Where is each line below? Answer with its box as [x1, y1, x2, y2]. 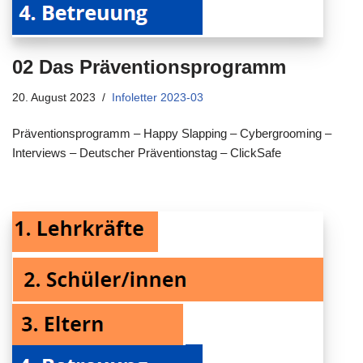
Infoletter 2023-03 [112, 91, 203, 104]
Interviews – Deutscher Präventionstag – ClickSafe [12, 145, 281, 160]
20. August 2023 [12, 91, 96, 104]
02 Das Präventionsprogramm [12, 55, 286, 78]
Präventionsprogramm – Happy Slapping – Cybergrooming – [12, 126, 331, 140]
